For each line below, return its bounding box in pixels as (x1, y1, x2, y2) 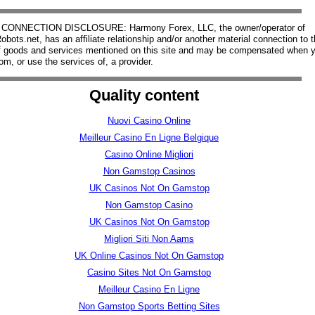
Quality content (89, 86, 199, 104)
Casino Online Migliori (105, 148, 193, 160)
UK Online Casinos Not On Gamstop (75, 250, 224, 261)
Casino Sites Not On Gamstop (87, 266, 211, 278)
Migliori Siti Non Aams (104, 233, 194, 244)
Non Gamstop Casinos (103, 165, 195, 176)
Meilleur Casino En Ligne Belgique (79, 131, 219, 143)
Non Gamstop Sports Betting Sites (78, 300, 220, 311)
